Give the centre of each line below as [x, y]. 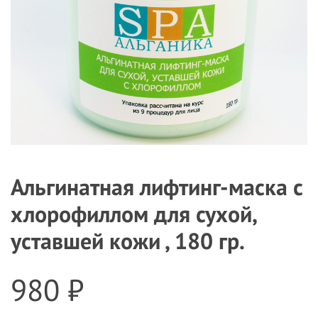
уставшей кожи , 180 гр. [128, 241]
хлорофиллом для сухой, [133, 214]
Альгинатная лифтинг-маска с [157, 187]
